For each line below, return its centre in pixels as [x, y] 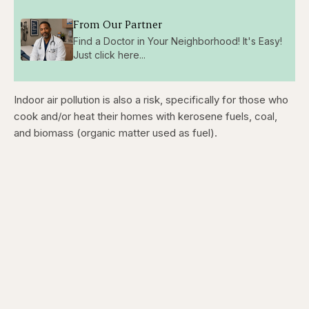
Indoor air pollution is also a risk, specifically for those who [151, 99]
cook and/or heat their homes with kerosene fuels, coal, [146, 116]
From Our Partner [117, 24]
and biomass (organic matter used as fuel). [116, 132]
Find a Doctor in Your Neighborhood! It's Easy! [177, 41]
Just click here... [109, 55]
